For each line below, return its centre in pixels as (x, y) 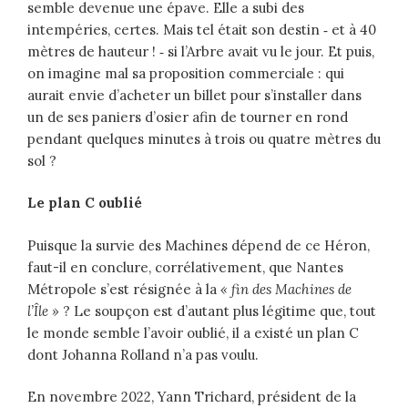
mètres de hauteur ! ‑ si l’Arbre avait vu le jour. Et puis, (201, 51)
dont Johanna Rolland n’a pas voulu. (143, 354)
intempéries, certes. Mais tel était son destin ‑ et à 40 (202, 29)
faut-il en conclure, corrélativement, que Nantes (185, 267)
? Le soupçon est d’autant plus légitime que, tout (218, 311)
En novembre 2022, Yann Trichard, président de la (192, 397)
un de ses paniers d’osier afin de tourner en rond (188, 117)
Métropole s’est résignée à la (124, 289)
